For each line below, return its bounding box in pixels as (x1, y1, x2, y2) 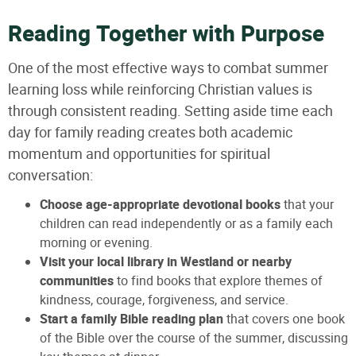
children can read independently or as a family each (40, 214, 333, 233)
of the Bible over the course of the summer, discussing (40, 328, 348, 347)
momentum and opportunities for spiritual (8, 143, 270, 164)
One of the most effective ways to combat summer (8, 57, 328, 78)
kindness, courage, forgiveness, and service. (40, 290, 288, 309)
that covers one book (223, 309, 345, 328)
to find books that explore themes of (114, 271, 323, 290)
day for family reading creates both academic (8, 122, 292, 142)
